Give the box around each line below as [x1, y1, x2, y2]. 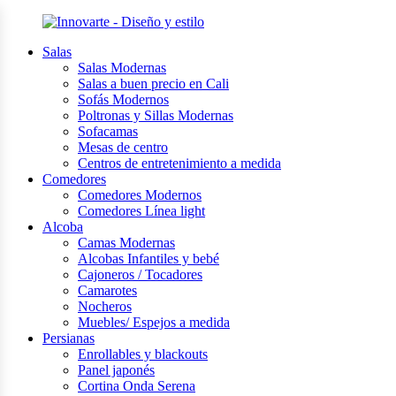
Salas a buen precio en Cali [78, 76, 229, 91]
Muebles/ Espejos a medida [78, 315, 230, 330]
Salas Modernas [78, 60, 166, 75]
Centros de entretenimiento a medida [78, 156, 281, 171]
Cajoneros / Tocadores [78, 267, 202, 282]
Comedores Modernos [78, 187, 202, 202]
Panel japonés [78, 362, 155, 377]
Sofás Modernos [78, 92, 169, 107]
